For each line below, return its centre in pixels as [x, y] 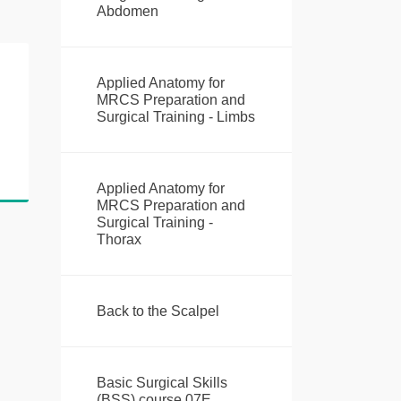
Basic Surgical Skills [162, 383]
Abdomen [127, 12]
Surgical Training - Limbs [175, 117]
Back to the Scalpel [158, 311]
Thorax [119, 240]
